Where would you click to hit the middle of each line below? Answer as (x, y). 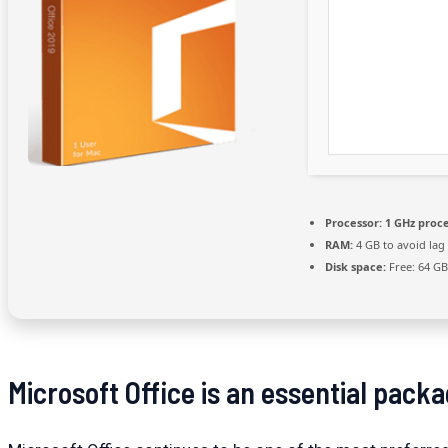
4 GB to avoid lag (399, 244)
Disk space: (355, 266)
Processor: (353, 222)
